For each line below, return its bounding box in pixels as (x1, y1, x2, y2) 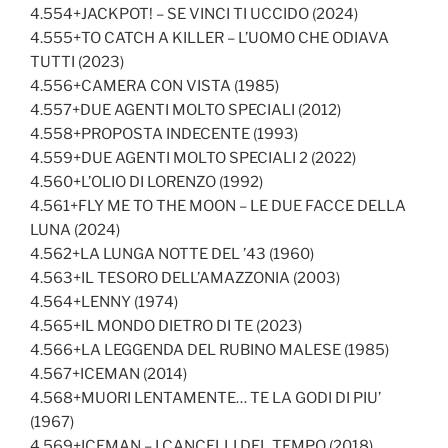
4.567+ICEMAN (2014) (30, 364, 187, 383)
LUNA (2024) (30, 220, 120, 239)
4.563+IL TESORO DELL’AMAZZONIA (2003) (30, 268, 340, 287)
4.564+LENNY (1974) (30, 292, 178, 311)
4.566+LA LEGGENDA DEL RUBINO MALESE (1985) (30, 340, 389, 359)
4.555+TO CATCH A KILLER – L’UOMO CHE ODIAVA (30, 28, 389, 47)
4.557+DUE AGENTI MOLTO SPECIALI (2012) (30, 100, 341, 119)
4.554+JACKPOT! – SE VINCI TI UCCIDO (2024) (30, 4, 358, 23)
